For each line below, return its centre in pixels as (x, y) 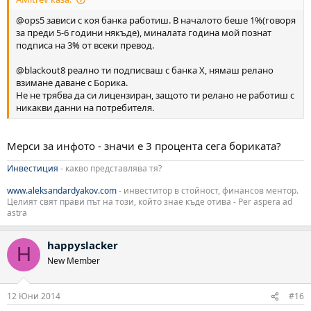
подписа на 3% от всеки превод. (85, 45)
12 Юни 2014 (34, 296)
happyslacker (83, 245)
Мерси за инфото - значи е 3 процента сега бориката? (144, 145)
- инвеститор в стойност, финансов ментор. (208, 190)
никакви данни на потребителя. (85, 108)
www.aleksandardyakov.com (62, 190)
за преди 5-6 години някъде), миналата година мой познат (144, 33)
